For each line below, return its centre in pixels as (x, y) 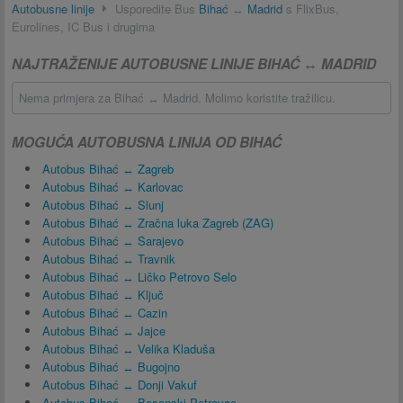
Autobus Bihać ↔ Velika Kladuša (129, 349)
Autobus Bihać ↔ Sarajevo (113, 241)
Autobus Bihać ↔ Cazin (105, 313)
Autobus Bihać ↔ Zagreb (108, 169)
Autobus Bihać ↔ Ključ (103, 295)
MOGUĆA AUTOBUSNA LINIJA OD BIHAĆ (147, 142)
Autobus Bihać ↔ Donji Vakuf (120, 385)
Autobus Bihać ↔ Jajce (104, 331)
